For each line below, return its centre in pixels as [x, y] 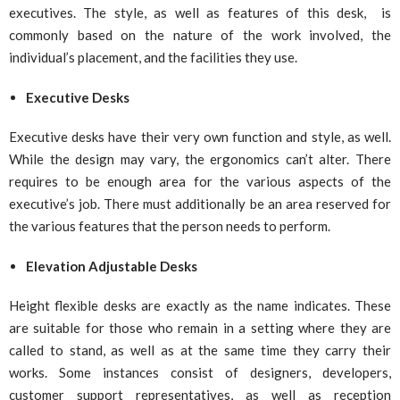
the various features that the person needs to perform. [170, 225]
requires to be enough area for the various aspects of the [200, 181]
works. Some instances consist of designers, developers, [200, 372]
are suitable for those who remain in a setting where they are [200, 327]
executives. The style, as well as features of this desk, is [200, 13]
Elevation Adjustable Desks [111, 266]
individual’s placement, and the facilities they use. [153, 58]
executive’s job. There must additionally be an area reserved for [200, 203]
